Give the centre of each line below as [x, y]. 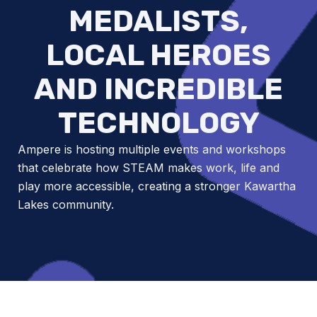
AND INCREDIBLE [158, 89]
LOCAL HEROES [158, 55]
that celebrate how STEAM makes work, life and [149, 168]
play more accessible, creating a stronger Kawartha [157, 186]
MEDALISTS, [158, 21]
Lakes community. [66, 204]
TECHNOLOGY [158, 123]
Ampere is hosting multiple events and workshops [152, 149]
